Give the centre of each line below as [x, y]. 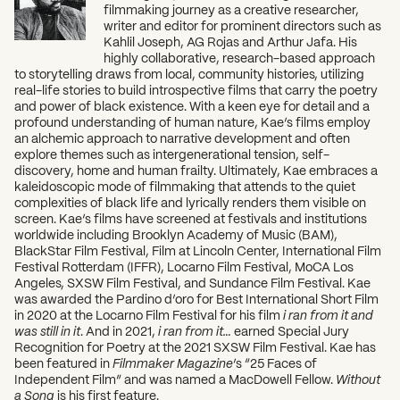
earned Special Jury [290, 331]
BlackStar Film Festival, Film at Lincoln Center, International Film [198, 250]
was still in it [47, 331]
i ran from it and [328, 315]
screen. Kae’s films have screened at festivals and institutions [191, 218]
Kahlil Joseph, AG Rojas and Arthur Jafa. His [230, 42]
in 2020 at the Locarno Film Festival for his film [149, 315]
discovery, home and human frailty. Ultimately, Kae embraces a [196, 170]
